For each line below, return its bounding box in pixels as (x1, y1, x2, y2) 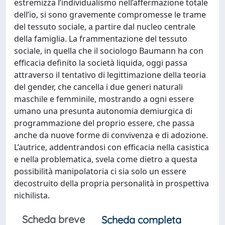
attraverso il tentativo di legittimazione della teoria (14, 69, 206, 80)
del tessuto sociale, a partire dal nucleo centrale (14, 21, 195, 32)
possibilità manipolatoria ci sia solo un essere (14, 166, 186, 177)
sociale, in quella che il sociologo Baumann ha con (14, 45, 203, 56)
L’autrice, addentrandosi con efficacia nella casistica (14, 142, 209, 153)
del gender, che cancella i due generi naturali (14, 81, 183, 92)
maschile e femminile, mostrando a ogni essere (14, 93, 194, 104)
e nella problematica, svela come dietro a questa (14, 154, 197, 165)
